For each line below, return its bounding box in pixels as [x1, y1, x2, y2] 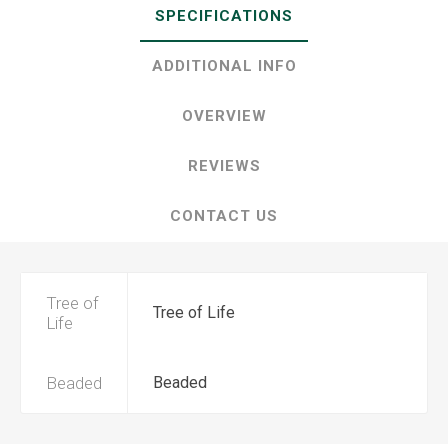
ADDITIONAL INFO [151, 57, 297, 75]
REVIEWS [187, 157, 261, 175]
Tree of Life [153, 303, 235, 322]
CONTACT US [170, 207, 278, 225]
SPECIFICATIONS [155, 7, 293, 25]
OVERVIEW [181, 107, 267, 125]
